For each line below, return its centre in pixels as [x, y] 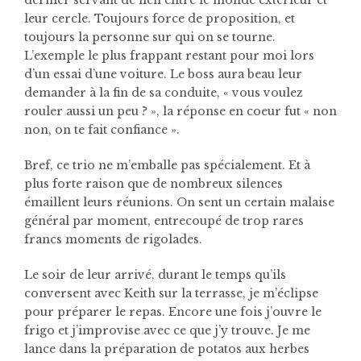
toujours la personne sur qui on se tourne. [150, 37]
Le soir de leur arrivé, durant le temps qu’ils [155, 274]
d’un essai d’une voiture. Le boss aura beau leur [163, 74]
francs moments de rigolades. [113, 239]
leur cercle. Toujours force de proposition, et [160, 18]
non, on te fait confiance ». [102, 129]
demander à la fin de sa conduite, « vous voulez [164, 92]
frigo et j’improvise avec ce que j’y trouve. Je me [167, 330]
